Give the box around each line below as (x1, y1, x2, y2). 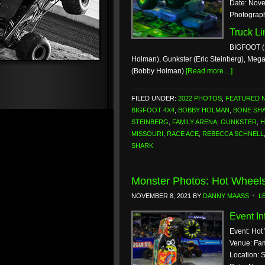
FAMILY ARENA (172, 118, 217, 125)
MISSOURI (131, 130, 163, 137)
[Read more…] (186, 67, 232, 75)
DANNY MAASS (203, 192, 249, 199)
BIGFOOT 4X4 (131, 106, 174, 114)
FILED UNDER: (131, 95, 178, 102)
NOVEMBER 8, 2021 (131, 192, 191, 199)
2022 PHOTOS (178, 95, 222, 102)
